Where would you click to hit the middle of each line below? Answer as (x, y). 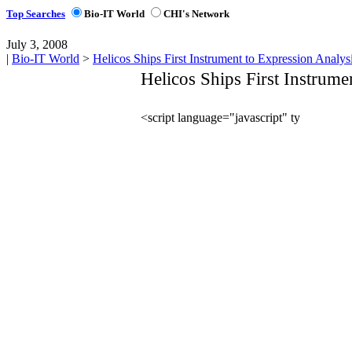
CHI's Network (196, 14)
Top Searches (36, 14)
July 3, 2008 (37, 45)
